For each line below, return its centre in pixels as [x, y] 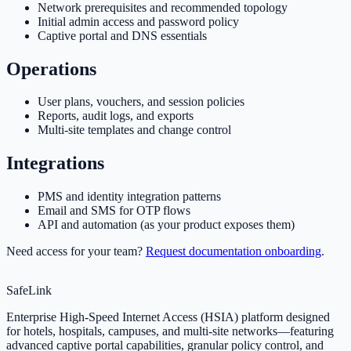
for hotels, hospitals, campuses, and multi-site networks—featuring [170, 331]
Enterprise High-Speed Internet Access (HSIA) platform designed [168, 317]
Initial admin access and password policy [138, 21]
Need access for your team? [76, 251]
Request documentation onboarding [233, 251]
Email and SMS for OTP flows [114, 211]
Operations [51, 69]
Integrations [55, 163]
